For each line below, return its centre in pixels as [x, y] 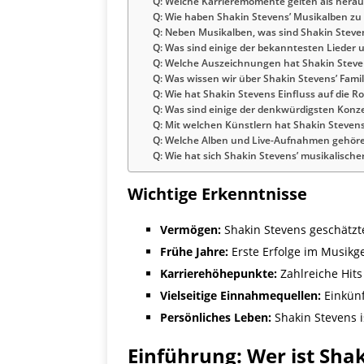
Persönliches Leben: [216, 318]
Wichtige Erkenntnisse [217, 194]
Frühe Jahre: [194, 252]
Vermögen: [191, 230]
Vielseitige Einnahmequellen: [240, 296]
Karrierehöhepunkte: [219, 274]
